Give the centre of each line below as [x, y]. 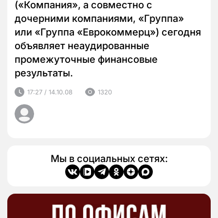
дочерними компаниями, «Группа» [99, 19]
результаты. [44, 73]
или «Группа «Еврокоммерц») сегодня [108, 32]
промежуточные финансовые [86, 60]
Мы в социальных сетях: [109, 159]
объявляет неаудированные [82, 46]
